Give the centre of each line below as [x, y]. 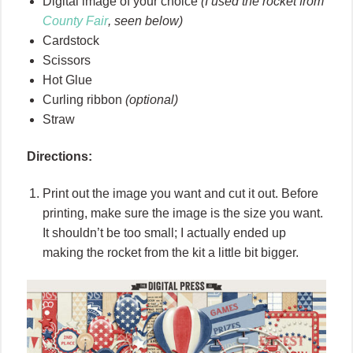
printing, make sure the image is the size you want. [183, 214]
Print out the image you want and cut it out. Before [180, 194]
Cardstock [71, 41]
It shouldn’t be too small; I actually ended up [164, 233]
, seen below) [145, 21]
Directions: [59, 157]
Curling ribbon [82, 100]
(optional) [150, 100]
